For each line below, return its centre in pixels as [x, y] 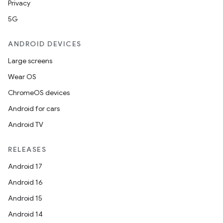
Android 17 [25, 166]
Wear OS [22, 77]
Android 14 [25, 214]
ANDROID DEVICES [45, 44]
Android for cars [34, 109]
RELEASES [27, 149]
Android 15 [25, 198]
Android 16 [25, 182]
